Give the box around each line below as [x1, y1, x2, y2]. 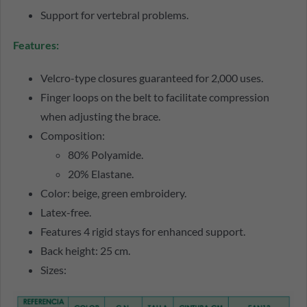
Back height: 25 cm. [40, 244, 130, 258]
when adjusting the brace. [40, 110, 160, 123]
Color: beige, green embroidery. [40, 186, 186, 200]
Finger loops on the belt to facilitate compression [40, 90, 269, 104]
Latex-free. [40, 206, 91, 219]
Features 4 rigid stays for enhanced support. [40, 225, 245, 238]
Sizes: [40, 263, 66, 277]
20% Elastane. [67, 167, 134, 181]
